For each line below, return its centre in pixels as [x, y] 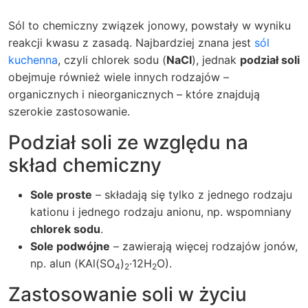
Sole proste [61, 195]
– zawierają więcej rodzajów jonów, [204, 246]
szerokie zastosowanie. [69, 111]
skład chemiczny [85, 165]
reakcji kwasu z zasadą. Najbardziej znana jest [131, 43]
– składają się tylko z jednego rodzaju [192, 195]
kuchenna [33, 60]
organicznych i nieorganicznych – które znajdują [134, 94]
